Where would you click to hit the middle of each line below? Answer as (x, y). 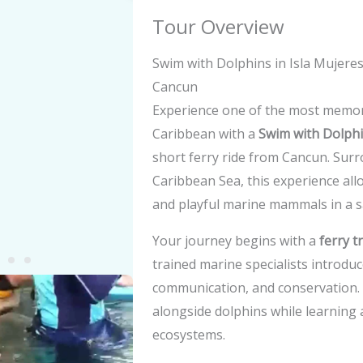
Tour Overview (218, 26)
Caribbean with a (205, 134)
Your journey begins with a (236, 241)
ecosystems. (189, 335)
